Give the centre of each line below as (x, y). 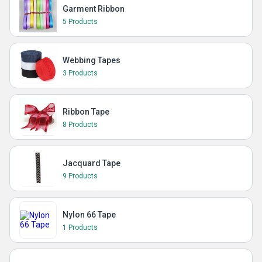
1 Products (80, 227)
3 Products (80, 73)
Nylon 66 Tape (89, 215)
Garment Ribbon (94, 9)
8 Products (80, 125)
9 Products (80, 176)
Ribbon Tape (86, 112)
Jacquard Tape (92, 163)
